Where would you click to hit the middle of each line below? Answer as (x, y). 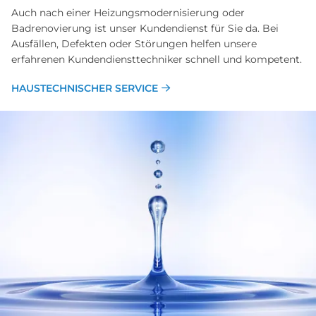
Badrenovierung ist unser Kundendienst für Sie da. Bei (145, 29)
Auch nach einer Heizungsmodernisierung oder (128, 13)
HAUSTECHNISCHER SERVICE (85, 89)
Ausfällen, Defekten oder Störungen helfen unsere (134, 44)
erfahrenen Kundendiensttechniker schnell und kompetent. (157, 60)
